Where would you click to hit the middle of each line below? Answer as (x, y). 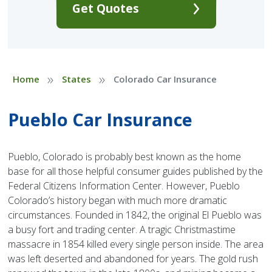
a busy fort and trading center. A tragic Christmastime (122, 230)
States (76, 79)
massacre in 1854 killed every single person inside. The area (136, 244)
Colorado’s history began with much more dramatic (118, 201)
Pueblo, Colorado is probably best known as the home (125, 157)
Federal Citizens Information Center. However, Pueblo (124, 186)
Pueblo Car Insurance (100, 120)
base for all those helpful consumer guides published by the (136, 172)
